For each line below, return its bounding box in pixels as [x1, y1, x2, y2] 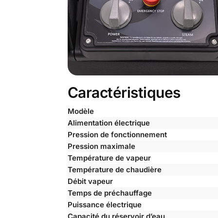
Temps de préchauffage [67, 188, 152, 198]
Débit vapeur [67, 176, 113, 186]
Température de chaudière [67, 164, 162, 174]
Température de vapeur [67, 153, 151, 163]
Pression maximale [67, 141, 135, 151]
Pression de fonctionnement [67, 129, 167, 139]
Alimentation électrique [67, 118, 150, 127]
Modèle [67, 106, 94, 116]
